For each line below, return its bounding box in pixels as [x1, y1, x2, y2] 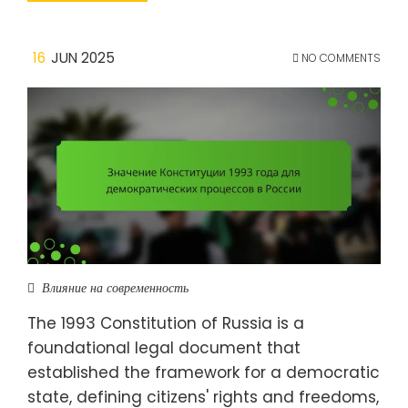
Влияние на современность [42, 278, 189, 297]
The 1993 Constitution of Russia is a [27, 311, 304, 334]
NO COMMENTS [299, 49, 381, 66]
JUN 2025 [51, 47, 115, 67]
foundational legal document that [27, 336, 301, 359]
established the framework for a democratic [27, 361, 380, 383]
